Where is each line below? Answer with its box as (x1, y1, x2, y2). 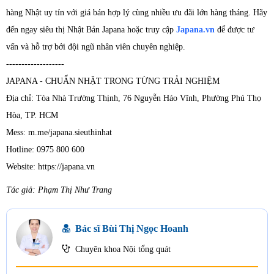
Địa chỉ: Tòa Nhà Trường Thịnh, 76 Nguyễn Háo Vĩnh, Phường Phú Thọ (6, 93, 261, 103)
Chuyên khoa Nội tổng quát (73, 244, 171, 254)
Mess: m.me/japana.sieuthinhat (6, 127, 112, 137)
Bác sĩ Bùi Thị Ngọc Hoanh (75, 223, 188, 234)
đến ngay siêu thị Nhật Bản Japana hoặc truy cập (6, 24, 176, 34)
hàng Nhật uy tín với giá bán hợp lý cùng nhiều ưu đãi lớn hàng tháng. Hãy (6, 7, 267, 17)
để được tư (215, 24, 254, 34)
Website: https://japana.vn (6, 161, 95, 171)
